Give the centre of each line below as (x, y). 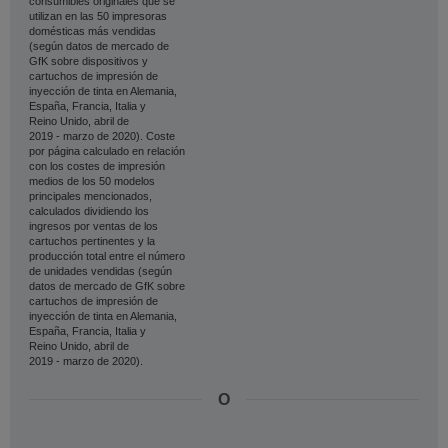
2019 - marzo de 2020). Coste (102, 136)
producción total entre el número (107, 256)
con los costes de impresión (97, 166)
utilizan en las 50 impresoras (98, 16)
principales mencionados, (90, 196)
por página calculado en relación (107, 151)
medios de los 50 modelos (92, 181)
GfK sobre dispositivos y (88, 61)
